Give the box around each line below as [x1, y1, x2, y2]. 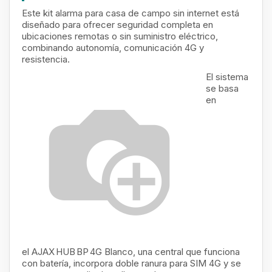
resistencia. [22, 53, 70, 65]
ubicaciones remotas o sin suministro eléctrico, [22, 30, 218, 42]
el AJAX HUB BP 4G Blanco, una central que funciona [22, 246, 240, 257]
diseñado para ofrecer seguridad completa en [22, 19, 213, 30]
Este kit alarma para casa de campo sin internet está [22, 7, 239, 19]
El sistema [206, 71, 248, 83]
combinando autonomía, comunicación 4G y [22, 42, 204, 53]
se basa [206, 83, 239, 94]
